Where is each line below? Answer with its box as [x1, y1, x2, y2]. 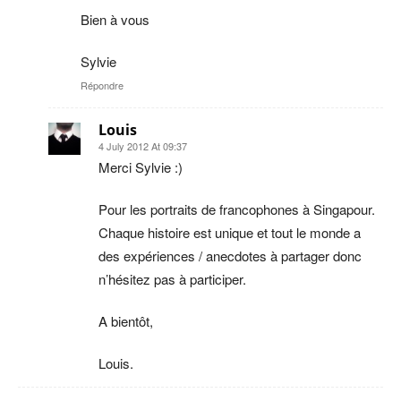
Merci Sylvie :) [98, 157, 183, 176]
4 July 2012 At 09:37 [98, 138, 187, 153]
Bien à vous [81, 9, 149, 29]
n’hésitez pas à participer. [98, 269, 246, 288]
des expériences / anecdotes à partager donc [98, 245, 362, 265]
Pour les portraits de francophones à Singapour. [98, 199, 375, 218]
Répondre [81, 77, 124, 92]
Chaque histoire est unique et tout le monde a [98, 222, 361, 242]
